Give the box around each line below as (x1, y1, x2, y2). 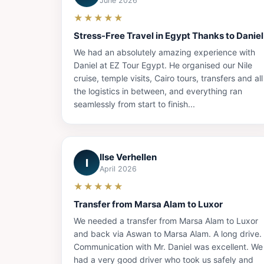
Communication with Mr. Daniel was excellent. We (74, 242, 263, 252)
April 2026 (100, 164, 137, 174)
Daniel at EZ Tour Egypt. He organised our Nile (74, 60, 252, 71)
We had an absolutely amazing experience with (74, 47, 255, 58)
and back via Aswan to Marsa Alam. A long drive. (74, 229, 262, 239)
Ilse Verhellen (100, 151, 157, 163)
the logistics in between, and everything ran (74, 86, 242, 97)
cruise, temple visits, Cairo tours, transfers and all (74, 73, 263, 84)
